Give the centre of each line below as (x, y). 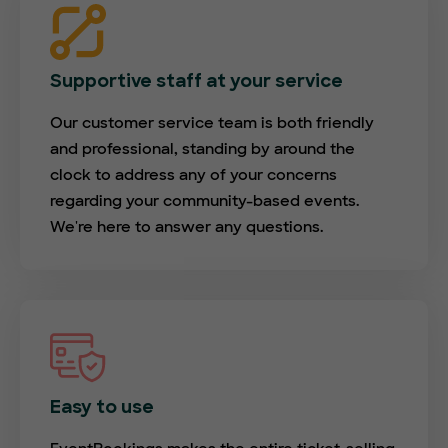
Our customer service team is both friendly (212, 123)
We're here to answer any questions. (186, 227)
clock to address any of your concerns (193, 175)
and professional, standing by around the (202, 149)
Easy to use (102, 409)
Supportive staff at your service (196, 83)
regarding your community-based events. (204, 201)
